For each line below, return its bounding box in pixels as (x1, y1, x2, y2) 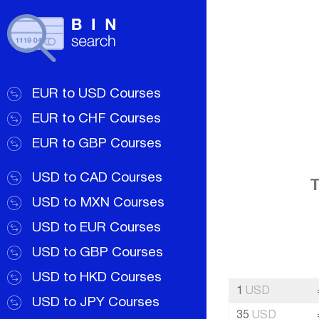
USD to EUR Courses (32, 221, 161, 234)
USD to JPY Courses (32, 296, 159, 309)
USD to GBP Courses (32, 246, 163, 259)
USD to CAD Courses (32, 172, 162, 184)
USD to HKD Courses (32, 271, 162, 284)
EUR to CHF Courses (32, 113, 161, 125)
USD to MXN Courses (32, 197, 164, 209)
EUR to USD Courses (32, 88, 161, 100)
